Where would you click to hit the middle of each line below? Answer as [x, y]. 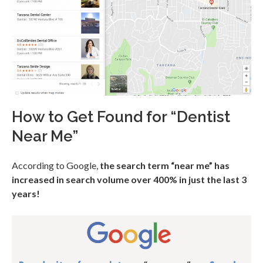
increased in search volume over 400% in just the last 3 [129, 179]
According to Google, [55, 165]
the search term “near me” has [164, 165]
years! [26, 193]
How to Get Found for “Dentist [121, 117]
